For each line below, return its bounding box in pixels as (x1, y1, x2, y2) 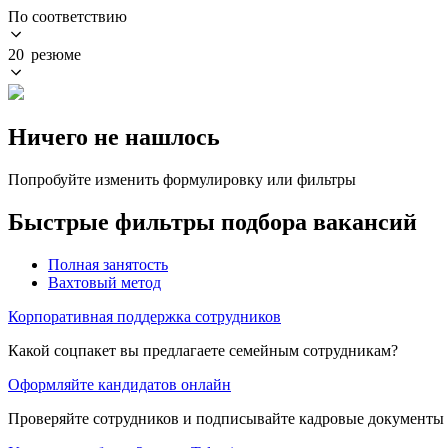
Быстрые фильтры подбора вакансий (8, 208, 417, 235)
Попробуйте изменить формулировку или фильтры (8, 170, 356, 188)
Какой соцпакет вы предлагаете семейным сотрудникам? (8, 341, 398, 359)
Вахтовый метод (48, 273, 161, 291)
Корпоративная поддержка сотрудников (8, 307, 281, 325)
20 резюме (8, 45, 81, 63)
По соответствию (8, 7, 127, 25)
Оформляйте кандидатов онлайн (8, 375, 231, 393)
